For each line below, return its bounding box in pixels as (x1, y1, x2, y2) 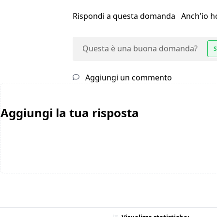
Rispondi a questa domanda (73, 11, 177, 22)
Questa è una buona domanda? (82, 43, 198, 54)
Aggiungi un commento (83, 72, 172, 83)
